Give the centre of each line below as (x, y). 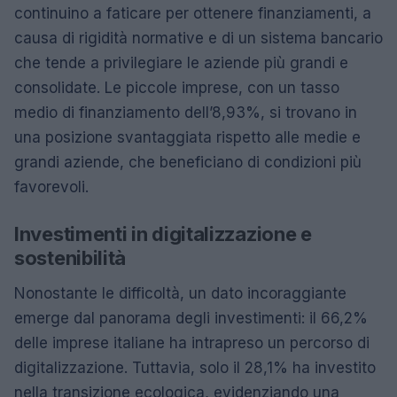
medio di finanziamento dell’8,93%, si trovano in (186, 113)
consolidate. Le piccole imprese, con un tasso (177, 88)
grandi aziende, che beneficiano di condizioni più (188, 162)
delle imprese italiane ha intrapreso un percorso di (192, 343)
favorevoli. (51, 187)
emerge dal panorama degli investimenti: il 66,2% (191, 318)
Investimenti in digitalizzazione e (163, 234)
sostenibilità (70, 258)
